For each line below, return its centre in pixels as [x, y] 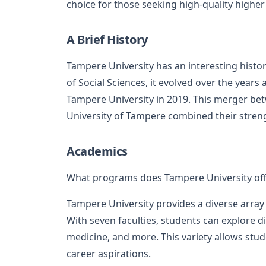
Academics [97, 151]
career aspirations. [109, 253]
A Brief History [107, 39]
